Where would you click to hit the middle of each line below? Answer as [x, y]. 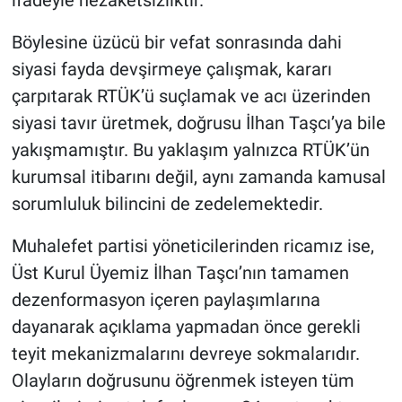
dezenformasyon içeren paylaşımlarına [166, 300]
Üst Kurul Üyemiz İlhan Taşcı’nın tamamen [180, 273]
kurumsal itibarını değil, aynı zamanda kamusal [198, 177]
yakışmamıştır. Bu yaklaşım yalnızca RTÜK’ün [190, 150]
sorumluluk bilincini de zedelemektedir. [167, 204]
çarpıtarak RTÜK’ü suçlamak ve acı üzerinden [191, 96]
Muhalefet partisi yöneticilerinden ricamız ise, [192, 246]
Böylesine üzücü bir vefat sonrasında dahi [176, 43]
